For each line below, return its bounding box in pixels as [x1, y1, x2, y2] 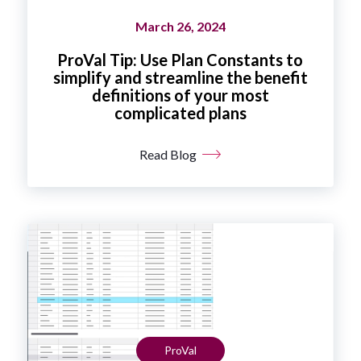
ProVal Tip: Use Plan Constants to [57, 49, 304, 69]
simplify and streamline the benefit [52, 67, 308, 87]
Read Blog [139, 146, 197, 162]
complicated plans [114, 102, 247, 122]
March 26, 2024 [135, 18, 226, 34]
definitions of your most [91, 85, 269, 105]
